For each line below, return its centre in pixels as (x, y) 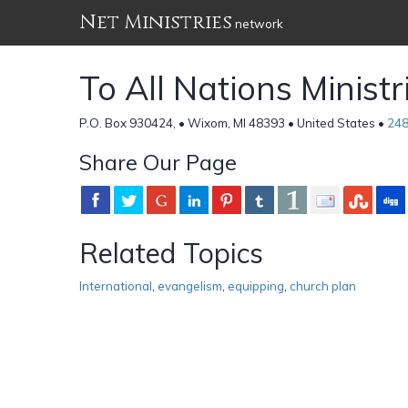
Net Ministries (156, 22)
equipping (256, 286)
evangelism (190, 286)
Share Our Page (158, 162)
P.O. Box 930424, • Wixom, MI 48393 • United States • (233, 122)
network (258, 24)
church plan (323, 286)
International (116, 286)
